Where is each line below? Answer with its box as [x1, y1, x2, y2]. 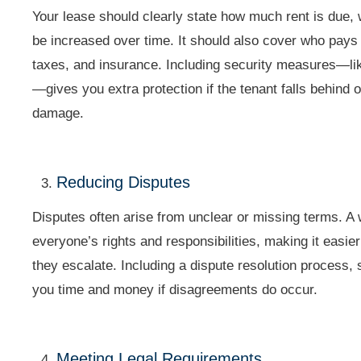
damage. [32, 106, 85, 121]
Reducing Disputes [56, 173, 191, 191]
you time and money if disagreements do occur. [32, 282, 318, 297]
